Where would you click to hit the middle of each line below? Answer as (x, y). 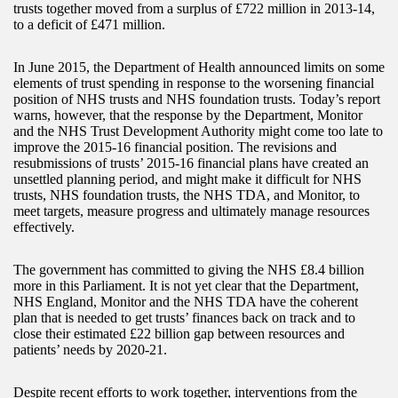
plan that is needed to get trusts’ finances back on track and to (184, 318)
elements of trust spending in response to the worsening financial (194, 84)
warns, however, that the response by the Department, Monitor (188, 115)
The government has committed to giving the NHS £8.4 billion (189, 270)
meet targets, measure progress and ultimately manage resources (191, 211)
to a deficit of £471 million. (89, 25)
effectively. (44, 227)
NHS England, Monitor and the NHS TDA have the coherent (186, 302)
